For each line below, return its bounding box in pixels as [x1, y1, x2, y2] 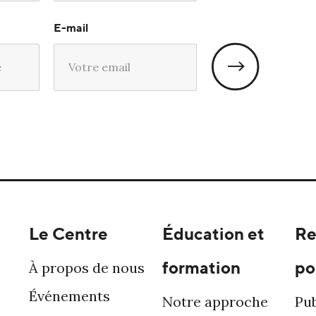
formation [162, 256, 241, 278]
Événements [28, 286, 110, 305]
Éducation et [162, 222, 265, 244]
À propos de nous [28, 258, 145, 276]
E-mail [53, 20, 88, 35]
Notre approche [162, 292, 268, 310]
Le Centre [28, 222, 108, 244]
